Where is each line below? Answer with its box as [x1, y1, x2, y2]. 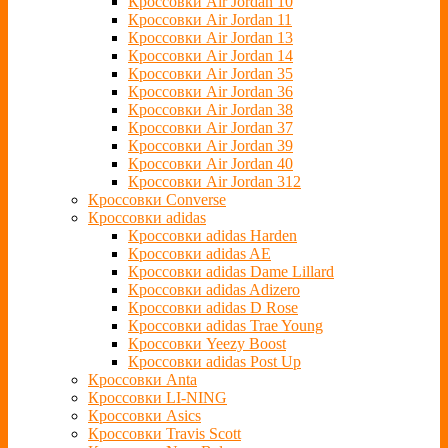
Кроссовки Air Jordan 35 [128, 65, 293, 83]
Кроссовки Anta [88, 371, 197, 389]
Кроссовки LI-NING [88, 389, 227, 407]
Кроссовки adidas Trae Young [128, 317, 323, 335]
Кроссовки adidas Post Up [128, 353, 301, 371]
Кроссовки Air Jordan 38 [128, 101, 293, 119]
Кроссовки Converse [88, 191, 226, 209]
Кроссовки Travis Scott [88, 425, 241, 443]
